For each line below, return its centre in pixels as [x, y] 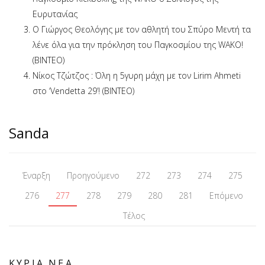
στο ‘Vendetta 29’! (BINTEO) [83, 91]
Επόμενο [226, 196]
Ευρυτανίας [55, 14]
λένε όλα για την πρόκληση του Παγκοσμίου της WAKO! [138, 45]
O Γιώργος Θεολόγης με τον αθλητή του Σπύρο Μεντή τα [142, 30]
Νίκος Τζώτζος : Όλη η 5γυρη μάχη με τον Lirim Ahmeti [137, 76]
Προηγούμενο [93, 176]
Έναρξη [36, 176]
